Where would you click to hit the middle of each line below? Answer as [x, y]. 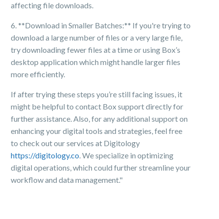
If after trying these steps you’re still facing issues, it [97, 94]
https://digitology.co [45, 155]
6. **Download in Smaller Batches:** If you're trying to [101, 25]
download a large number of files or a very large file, [97, 37]
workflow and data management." [67, 180]
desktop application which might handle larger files [96, 62]
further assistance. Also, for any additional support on [99, 119]
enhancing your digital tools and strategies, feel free [97, 131]
